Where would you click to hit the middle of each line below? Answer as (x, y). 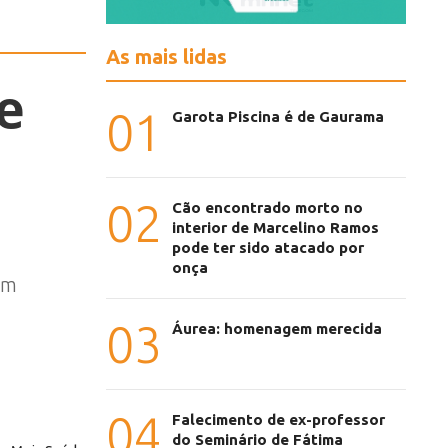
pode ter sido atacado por (268, 248)
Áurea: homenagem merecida (277, 329)
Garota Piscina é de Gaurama (278, 117)
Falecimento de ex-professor (278, 420)
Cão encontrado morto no (267, 208)
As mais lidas (166, 57)
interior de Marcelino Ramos (275, 228)
